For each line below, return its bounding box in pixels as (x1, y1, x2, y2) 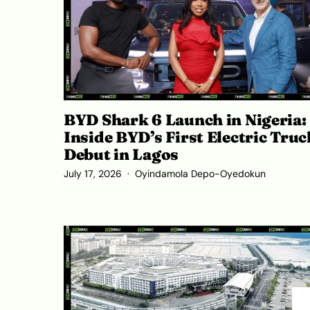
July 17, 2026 (64, 168, 122, 181)
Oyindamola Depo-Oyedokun (135, 168, 266, 181)
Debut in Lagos (64, 144, 179, 164)
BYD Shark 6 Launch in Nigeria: (64, 109, 307, 129)
